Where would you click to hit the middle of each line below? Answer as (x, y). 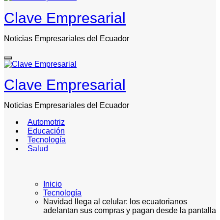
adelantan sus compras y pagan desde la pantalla (130, 210)
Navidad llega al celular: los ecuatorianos (115, 201)
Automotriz (46, 122)
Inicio (53, 184)
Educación (46, 131)
